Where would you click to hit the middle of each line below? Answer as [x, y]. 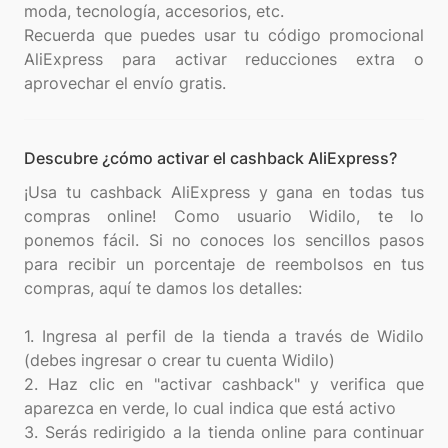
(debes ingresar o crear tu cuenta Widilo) [179, 360]
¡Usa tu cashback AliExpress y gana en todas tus [224, 192]
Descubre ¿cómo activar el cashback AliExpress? [210, 158]
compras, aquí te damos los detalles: [163, 288]
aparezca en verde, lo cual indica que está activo [210, 408]
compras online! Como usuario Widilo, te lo [224, 216]
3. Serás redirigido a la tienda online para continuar [224, 432]
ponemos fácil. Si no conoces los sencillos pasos [224, 240]
